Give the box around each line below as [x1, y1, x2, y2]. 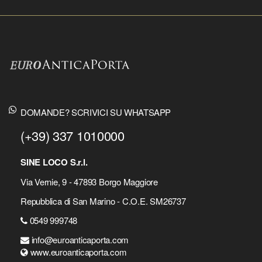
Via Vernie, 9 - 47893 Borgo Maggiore [20, 175, 158, 188]
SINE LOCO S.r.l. [20, 156, 88, 169]
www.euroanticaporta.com [27, 246, 127, 258]
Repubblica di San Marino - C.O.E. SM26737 [20, 195, 186, 208]
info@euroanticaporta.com [29, 233, 129, 246]
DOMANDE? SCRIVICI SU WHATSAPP [20, 105, 171, 118]
